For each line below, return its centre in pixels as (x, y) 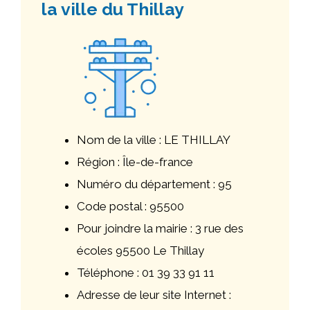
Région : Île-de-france (135, 162)
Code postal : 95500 (130, 206)
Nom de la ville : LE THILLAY (154, 140)
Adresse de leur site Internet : (154, 295)
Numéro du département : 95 (154, 184)
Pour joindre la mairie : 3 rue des (160, 228)
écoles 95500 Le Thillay (140, 250)
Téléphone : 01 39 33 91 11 (146, 273)
